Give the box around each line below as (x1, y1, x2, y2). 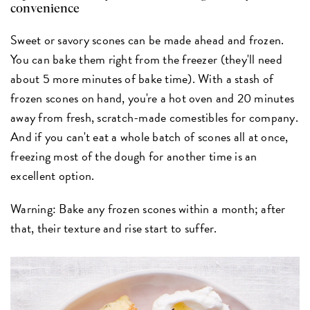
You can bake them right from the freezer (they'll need (10, 49, 282, 69)
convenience (10, 2, 80, 15)
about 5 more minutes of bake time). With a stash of (10, 69, 274, 88)
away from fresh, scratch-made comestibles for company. (10, 107, 298, 127)
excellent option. (10, 165, 95, 185)
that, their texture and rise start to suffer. (10, 218, 217, 237)
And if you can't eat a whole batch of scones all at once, (10, 127, 289, 146)
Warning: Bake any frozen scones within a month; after (10, 199, 286, 218)
